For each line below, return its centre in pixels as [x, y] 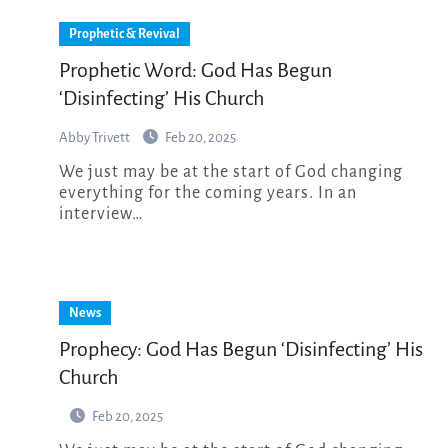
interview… [101, 213]
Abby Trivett [95, 137]
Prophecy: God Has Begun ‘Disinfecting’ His [241, 348]
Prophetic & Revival [124, 33]
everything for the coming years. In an [208, 192]
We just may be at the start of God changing [67, 171]
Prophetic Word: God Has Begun [195, 69]
